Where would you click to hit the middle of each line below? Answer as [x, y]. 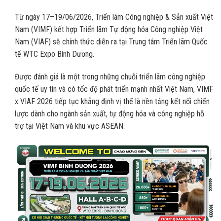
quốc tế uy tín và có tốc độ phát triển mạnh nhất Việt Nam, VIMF [114, 89]
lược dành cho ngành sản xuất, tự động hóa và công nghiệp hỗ [110, 114]
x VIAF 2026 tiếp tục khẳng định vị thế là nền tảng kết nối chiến [112, 102]
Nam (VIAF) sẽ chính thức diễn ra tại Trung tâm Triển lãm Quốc [111, 42]
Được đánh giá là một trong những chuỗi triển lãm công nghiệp [110, 77]
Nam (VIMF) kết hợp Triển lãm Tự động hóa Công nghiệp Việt [109, 30]
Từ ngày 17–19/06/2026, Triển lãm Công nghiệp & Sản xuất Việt [114, 17]
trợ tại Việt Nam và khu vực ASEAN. [70, 126]
